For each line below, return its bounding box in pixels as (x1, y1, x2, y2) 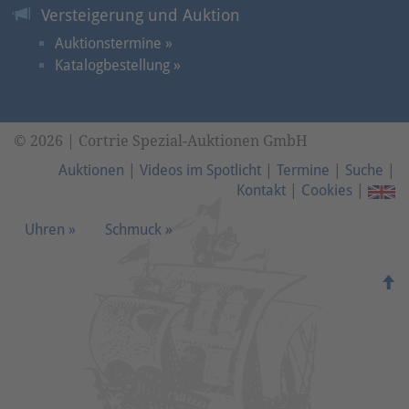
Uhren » (25, 221, 76, 239)
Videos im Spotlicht (140, 162, 261, 180)
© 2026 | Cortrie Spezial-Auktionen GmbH (14, 132, 308, 151)
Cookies (301, 182, 352, 200)
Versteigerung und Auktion (41, 5, 240, 26)
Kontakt (236, 182, 286, 200)
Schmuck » (105, 221, 173, 239)
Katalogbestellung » (55, 57, 181, 75)
